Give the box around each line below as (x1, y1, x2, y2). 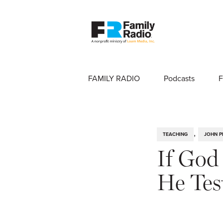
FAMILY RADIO (88, 73, 140, 84)
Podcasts (164, 73, 195, 84)
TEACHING (163, 130, 188, 138)
